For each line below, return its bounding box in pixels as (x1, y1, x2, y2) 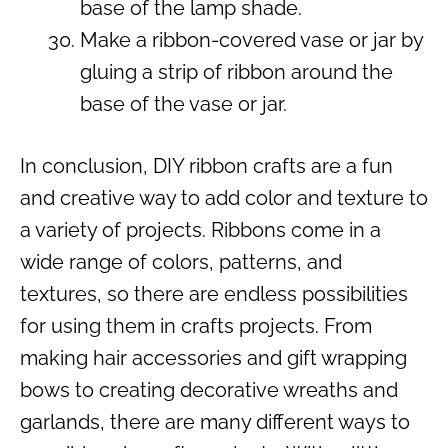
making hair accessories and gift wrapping (20, 345, 407, 370)
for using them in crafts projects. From (20, 313, 372, 338)
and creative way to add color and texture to (20, 185, 428, 210)
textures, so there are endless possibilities (20, 281, 408, 306)
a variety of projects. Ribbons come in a (20, 217, 381, 242)
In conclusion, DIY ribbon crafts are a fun (20, 153, 393, 178)
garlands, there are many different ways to (20, 409, 410, 434)
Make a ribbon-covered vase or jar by (80, 27, 423, 52)
